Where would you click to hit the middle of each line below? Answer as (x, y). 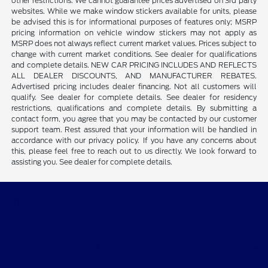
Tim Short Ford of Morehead (94, 204)
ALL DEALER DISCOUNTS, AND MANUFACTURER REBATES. (134, 76)
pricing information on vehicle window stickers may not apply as (134, 33)
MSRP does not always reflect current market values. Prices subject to (134, 44)
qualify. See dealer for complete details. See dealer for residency (134, 98)
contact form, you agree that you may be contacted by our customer (134, 119)
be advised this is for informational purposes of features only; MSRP (134, 22)
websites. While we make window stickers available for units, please (134, 11)
